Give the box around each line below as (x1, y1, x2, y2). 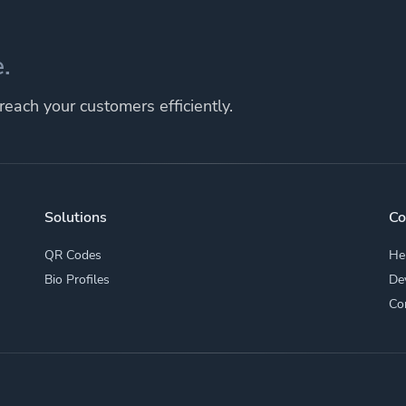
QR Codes (44, 246, 102, 264)
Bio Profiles (44, 270, 111, 288)
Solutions (44, 207, 108, 227)
